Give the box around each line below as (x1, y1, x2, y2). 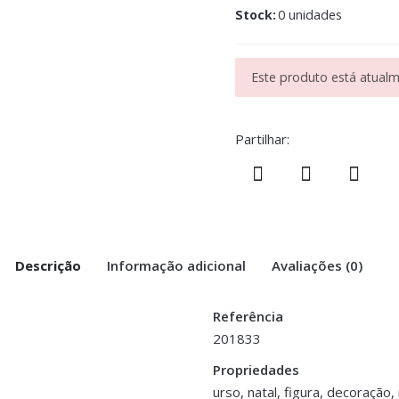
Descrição (14, 256, 81, 275)
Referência (213, 307, 283, 326)
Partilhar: (235, 130, 289, 149)
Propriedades (213, 361, 299, 379)
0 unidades (278, 6, 342, 24)
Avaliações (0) (271, 256, 362, 275)
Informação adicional (106, 256, 246, 275)
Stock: (235, 6, 276, 24)
